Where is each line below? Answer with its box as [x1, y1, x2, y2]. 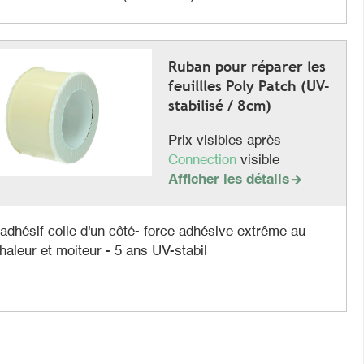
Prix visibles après [167, 133, 281, 148]
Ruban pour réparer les [167, 57, 326, 75]
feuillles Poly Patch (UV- [167, 76, 330, 94]
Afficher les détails [167, 172, 289, 187]
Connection [167, 153, 240, 167]
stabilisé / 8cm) [167, 96, 271, 114]
